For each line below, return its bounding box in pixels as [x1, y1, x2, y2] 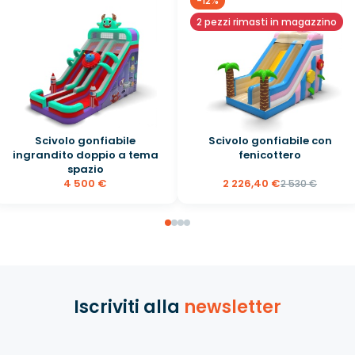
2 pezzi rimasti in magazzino [197, 14, 338, 29]
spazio [67, 162, 104, 177]
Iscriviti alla [74, 295, 184, 320]
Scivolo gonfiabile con [208, 133, 332, 149]
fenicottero [239, 147, 302, 163]
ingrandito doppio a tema [12, 147, 158, 163]
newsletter [184, 295, 281, 320]
